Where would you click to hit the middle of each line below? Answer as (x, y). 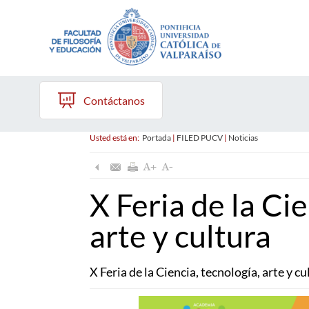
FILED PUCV (199, 138)
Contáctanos (114, 100)
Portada (156, 138)
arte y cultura (180, 236)
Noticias (243, 138)
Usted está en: (116, 138)
